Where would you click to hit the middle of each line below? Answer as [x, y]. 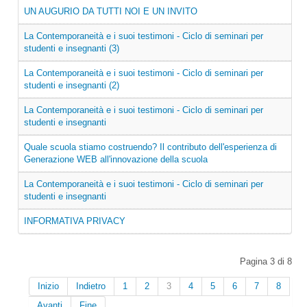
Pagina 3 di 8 [266, 261]
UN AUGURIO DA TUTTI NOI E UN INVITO [111, 11]
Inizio [48, 286]
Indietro [91, 286]
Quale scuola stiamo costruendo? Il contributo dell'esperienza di [150, 147]
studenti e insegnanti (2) [72, 85]
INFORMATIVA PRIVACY [75, 221]
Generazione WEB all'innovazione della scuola [116, 159]
